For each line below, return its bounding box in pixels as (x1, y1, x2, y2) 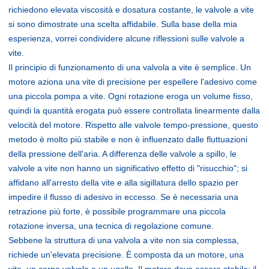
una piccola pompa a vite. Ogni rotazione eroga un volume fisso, (8, 91, 253, 101)
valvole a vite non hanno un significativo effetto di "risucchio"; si (8, 163, 247, 173)
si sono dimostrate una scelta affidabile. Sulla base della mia (8, 19, 237, 29)
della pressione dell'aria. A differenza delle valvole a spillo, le (8, 148, 237, 159)
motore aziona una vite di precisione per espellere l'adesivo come (8, 76, 257, 86)
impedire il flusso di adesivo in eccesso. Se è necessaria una (8, 192, 238, 202)
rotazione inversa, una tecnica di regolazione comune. (8, 220, 214, 231)
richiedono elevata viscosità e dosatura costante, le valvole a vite (8, 4, 254, 14)
